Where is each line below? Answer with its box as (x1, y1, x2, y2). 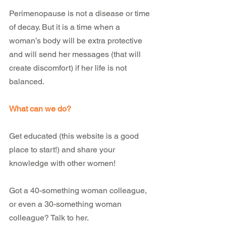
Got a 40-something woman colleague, (9, 186, 149, 195)
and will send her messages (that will (9, 49, 143, 59)
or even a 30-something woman (9, 199, 124, 209)
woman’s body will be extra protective (9, 36, 144, 45)
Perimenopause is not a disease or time (9, 9, 152, 18)
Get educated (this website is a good (9, 131, 141, 141)
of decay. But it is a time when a (9, 22, 122, 32)
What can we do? (9, 104, 71, 114)
